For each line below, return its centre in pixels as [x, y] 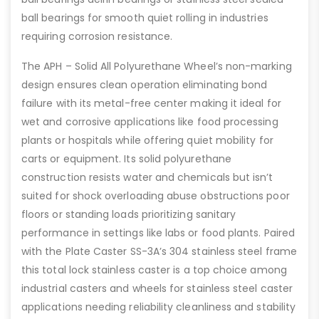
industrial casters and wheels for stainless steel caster [157, 289]
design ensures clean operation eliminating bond [145, 85]
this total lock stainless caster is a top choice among [154, 270]
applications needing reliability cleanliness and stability [159, 307]
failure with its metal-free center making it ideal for [151, 104]
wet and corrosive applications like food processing [150, 122]
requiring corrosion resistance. [97, 37]
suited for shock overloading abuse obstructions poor [156, 196]
